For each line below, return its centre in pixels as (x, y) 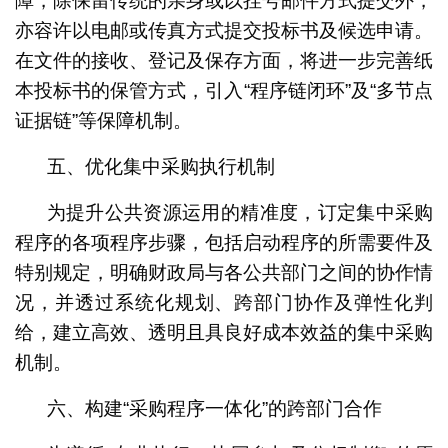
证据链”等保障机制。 (103, 120)
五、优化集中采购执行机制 (160, 166)
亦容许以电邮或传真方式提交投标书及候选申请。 (224, 30)
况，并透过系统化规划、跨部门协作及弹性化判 (224, 302)
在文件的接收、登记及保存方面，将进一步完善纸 (224, 60)
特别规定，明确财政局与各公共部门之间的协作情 (224, 272)
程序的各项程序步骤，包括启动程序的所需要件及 (224, 242)
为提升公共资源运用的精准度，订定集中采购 (240, 212)
